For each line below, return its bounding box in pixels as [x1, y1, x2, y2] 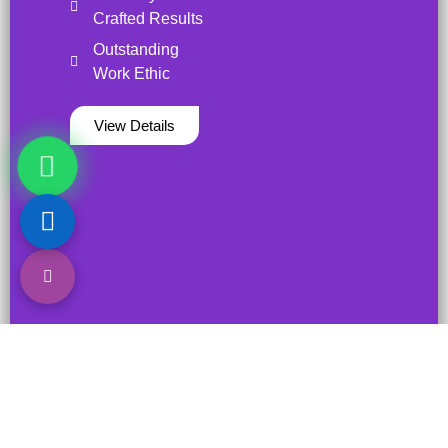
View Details [94, 116, 175, 134]
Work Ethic [92, 64, 170, 82]
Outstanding [92, 40, 179, 58]
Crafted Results [92, 9, 203, 27]
